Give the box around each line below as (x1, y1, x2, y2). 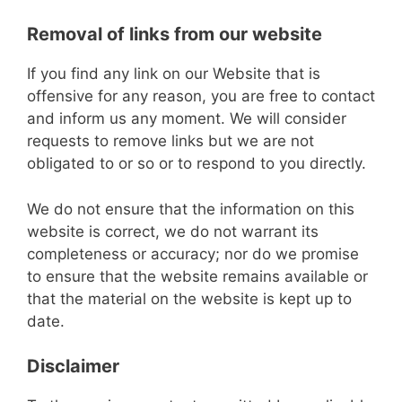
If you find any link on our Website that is (27, 65, 320, 83)
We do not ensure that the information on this (27, 199, 354, 218)
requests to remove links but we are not (27, 132, 314, 150)
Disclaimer (27, 355, 119, 377)
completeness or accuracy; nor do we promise (27, 244, 359, 263)
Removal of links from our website (27, 23, 322, 45)
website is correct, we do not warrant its (27, 222, 319, 240)
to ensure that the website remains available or (27, 267, 368, 285)
